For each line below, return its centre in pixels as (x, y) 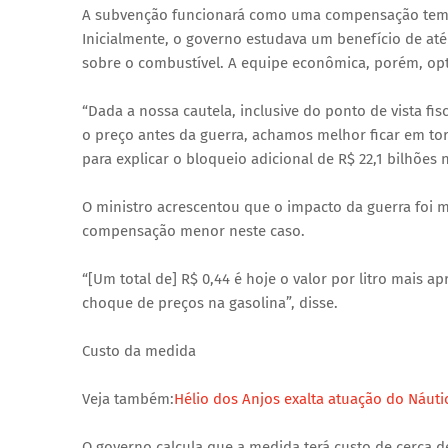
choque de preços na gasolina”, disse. (210, 303)
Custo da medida (139, 351)
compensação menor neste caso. (193, 231)
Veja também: (128, 399)
